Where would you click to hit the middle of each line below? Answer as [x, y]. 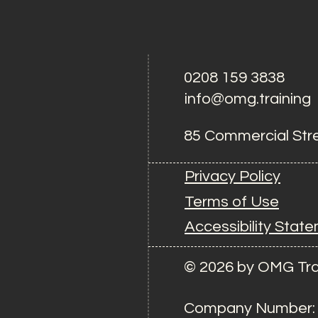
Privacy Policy [232, 176]
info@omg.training [248, 99]
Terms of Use [232, 202]
